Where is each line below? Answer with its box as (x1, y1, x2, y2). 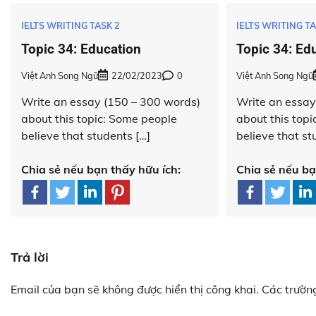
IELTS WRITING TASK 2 (21, 19, 120, 31)
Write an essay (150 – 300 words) (21, 94, 200, 109)
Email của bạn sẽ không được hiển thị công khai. (11, 281, 259, 296)
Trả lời (11, 248, 49, 265)
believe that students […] (21, 128, 150, 142)
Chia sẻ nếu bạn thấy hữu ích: (21, 162, 181, 176)
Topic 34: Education (21, 40, 141, 57)
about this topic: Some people (21, 111, 177, 126)
